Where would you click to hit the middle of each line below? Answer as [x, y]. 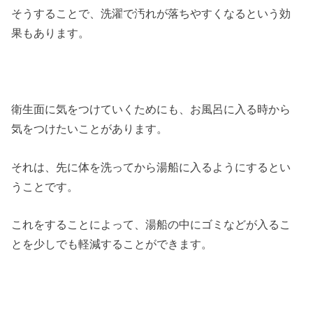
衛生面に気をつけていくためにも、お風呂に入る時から [151, 109]
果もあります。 [51, 33]
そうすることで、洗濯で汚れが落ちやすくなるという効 [151, 14]
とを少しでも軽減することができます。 [112, 243]
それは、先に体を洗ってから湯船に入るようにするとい [151, 167]
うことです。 [45, 186]
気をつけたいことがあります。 [90, 129]
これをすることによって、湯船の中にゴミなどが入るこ [151, 224]
